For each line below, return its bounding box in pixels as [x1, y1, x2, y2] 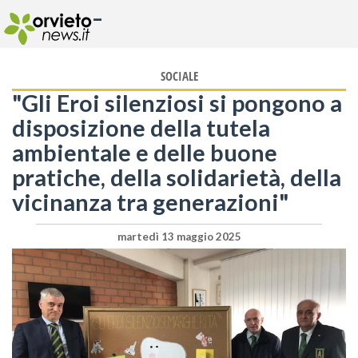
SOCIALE [160, 68, 198, 85]
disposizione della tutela [12, 114, 270, 141]
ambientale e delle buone [12, 139, 277, 166]
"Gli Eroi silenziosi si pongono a [12, 89, 342, 117]
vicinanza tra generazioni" [12, 189, 289, 216]
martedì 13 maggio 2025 [117, 229, 241, 243]
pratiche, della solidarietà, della [12, 164, 341, 191]
